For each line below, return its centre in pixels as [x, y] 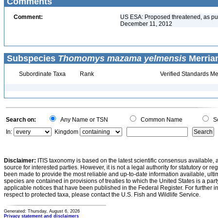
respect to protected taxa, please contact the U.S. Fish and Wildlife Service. [102, 195]
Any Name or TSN [83, 120]
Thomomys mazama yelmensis [122, 58]
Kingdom [66, 132]
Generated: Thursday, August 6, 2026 [42, 211]
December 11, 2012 [146, 24]
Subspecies [31, 58]
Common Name [160, 120]
